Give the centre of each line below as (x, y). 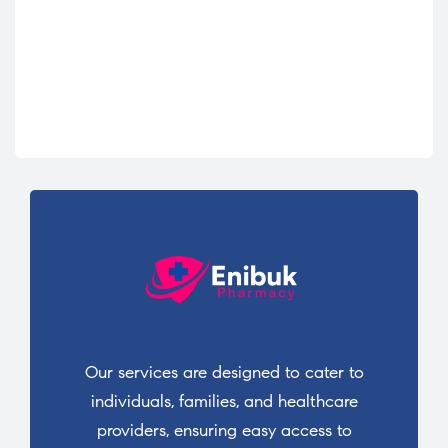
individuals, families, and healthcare (224, 401)
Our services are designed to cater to (224, 372)
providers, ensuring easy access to (224, 430)
